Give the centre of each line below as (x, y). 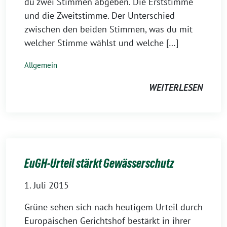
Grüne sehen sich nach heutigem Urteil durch (113, 207)
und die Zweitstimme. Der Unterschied (100, 15)
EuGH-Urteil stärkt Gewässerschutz (99, 163)
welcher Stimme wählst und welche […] (101, 43)
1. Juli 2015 (47, 185)
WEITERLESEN (176, 87)
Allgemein (41, 65)
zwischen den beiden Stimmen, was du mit (108, 29)
